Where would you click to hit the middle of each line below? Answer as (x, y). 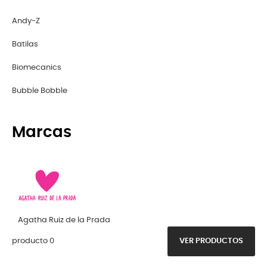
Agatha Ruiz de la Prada (64, 220)
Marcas (42, 132)
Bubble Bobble (40, 91)
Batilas (25, 44)
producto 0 (33, 241)
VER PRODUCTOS (211, 241)
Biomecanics (37, 67)
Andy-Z (26, 21)
